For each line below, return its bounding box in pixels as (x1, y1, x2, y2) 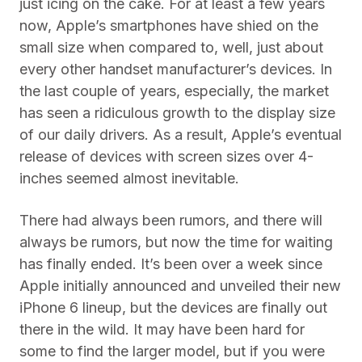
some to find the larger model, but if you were (19, 343, 325, 360)
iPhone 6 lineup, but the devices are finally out (19, 299, 327, 316)
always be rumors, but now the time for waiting (19, 234, 333, 250)
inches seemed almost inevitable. (19, 170, 239, 187)
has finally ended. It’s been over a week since (19, 255, 322, 272)
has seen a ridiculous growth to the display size (19, 104, 335, 121)
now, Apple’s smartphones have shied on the (19, 17, 318, 34)
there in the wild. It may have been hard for (19, 321, 305, 338)
